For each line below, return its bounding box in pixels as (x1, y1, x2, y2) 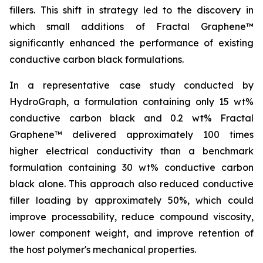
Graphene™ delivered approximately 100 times (9, 129, 254, 140)
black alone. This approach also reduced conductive (9, 178, 254, 190)
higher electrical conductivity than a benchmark (9, 145, 254, 157)
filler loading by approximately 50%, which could (9, 194, 254, 206)
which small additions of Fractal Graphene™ (9, 21, 254, 32)
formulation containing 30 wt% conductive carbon (9, 161, 254, 173)
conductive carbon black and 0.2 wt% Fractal (9, 112, 254, 124)
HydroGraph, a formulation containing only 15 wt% (9, 96, 254, 107)
